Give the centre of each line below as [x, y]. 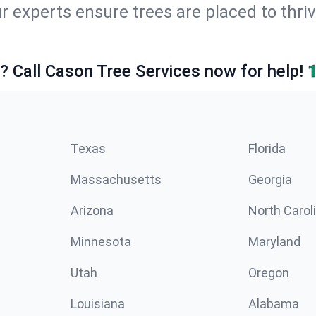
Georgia [270, 180]
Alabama [274, 304]
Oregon [269, 273]
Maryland [274, 242]
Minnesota [101, 242]
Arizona [92, 211]
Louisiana [98, 304]
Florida [267, 148]
